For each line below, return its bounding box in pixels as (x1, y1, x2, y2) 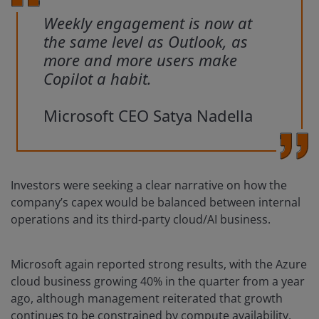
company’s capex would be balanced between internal (11, 194, 300, 211)
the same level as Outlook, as (43, 31, 248, 53)
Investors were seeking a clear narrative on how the (11, 177, 287, 194)
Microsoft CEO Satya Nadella (43, 105, 253, 127)
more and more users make (43, 49, 237, 71)
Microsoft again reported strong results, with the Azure (11, 256, 307, 273)
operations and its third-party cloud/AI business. (11, 211, 271, 228)
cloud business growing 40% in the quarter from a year (11, 273, 305, 290)
